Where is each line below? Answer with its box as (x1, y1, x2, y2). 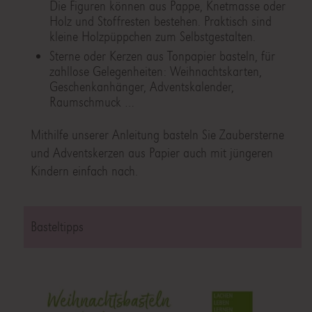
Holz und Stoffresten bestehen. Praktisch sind (49, 13, 272, 30)
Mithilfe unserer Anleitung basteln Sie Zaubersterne (30, 127, 284, 143)
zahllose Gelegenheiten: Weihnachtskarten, (49, 63, 262, 80)
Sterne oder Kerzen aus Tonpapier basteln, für (49, 48, 275, 65)
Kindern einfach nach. (30, 163, 138, 180)
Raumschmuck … (49, 94, 134, 111)
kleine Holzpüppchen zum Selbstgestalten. (49, 29, 256, 45)
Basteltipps (30, 219, 84, 235)
